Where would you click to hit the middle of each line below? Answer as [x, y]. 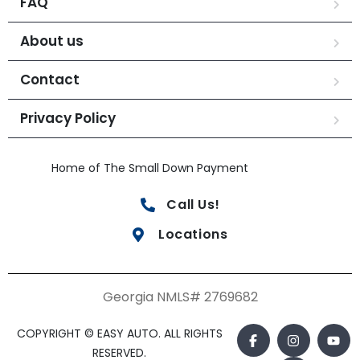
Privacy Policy [68, 118]
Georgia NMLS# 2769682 [180, 297]
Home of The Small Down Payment [150, 168]
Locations [193, 234]
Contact [50, 80]
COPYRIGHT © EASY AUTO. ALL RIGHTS [119, 333]
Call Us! [193, 205]
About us [52, 41]
